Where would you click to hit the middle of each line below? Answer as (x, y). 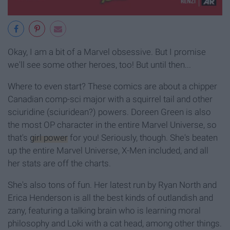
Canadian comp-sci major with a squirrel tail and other (110, 99)
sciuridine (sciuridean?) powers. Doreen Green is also (109, 112)
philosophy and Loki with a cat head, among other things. (115, 223)
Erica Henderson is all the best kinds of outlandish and (110, 197)
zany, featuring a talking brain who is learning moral (104, 210)
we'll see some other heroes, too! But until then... (99, 64)
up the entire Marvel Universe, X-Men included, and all (108, 150)
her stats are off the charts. (59, 163)
